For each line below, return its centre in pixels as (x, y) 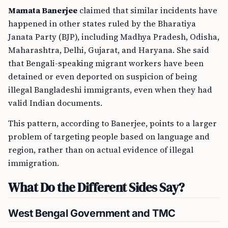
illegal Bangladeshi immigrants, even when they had (110, 90)
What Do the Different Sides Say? (96, 187)
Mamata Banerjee (43, 10)
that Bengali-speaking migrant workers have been (106, 63)
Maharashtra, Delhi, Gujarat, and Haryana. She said (109, 50)
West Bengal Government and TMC (92, 213)
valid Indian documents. (55, 103)
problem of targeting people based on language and (109, 136)
